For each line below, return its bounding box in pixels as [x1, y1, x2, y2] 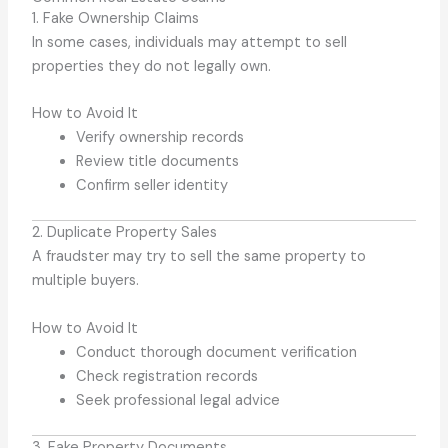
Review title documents [76, 152, 240, 172]
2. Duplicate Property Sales [32, 223, 218, 243]
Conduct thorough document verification [76, 342, 358, 362]
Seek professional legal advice [76, 390, 281, 410]
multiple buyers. [32, 271, 140, 291]
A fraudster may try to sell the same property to [32, 247, 367, 267]
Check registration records [76, 366, 259, 386]
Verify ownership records [76, 128, 245, 148]
